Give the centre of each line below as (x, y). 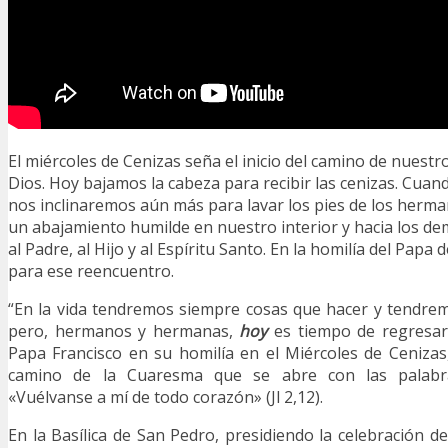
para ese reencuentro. (91, 271)
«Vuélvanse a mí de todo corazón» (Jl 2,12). (165, 397)
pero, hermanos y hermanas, (124, 331)
